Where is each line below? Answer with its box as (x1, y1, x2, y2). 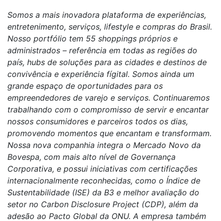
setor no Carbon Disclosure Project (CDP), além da (7, 199, 198, 209)
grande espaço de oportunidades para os (7, 81, 163, 91)
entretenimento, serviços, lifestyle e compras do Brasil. (7, 22, 212, 32)
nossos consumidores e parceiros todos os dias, (7, 116, 188, 126)
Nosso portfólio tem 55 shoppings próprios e (7, 34, 178, 43)
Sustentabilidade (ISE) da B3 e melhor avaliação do (7, 187, 199, 197)
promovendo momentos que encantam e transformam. (7, 128, 212, 138)
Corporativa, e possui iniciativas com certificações (7, 164, 197, 174)
